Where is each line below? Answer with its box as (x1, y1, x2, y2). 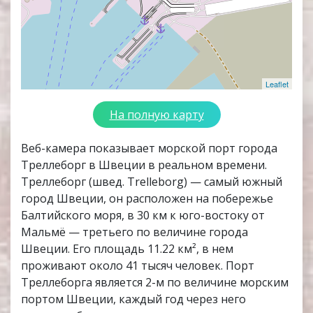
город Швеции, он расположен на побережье (21, 191, 273, 207)
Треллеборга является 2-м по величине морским (21, 275, 289, 291)
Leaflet (265, 78, 289, 90)
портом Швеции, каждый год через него (21, 291, 246, 307)
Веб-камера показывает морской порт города (21, 140, 277, 156)
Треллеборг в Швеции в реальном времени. (21, 157, 267, 173)
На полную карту (109, 107, 204, 123)
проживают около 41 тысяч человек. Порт (21, 258, 254, 274)
